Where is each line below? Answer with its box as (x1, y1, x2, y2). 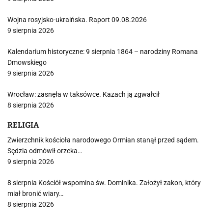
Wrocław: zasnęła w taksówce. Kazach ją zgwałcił (7, 90, 160, 98)
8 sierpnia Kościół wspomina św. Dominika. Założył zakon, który (7, 179, 201, 187)
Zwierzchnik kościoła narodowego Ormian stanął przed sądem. (7, 136, 199, 144)
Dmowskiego (7, 58, 47, 66)
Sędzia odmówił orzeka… (7, 147, 82, 155)
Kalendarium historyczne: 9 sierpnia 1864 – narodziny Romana (7, 48, 198, 55)
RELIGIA (7, 120, 39, 130)
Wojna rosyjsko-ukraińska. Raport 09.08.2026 (7, 16, 147, 24)
